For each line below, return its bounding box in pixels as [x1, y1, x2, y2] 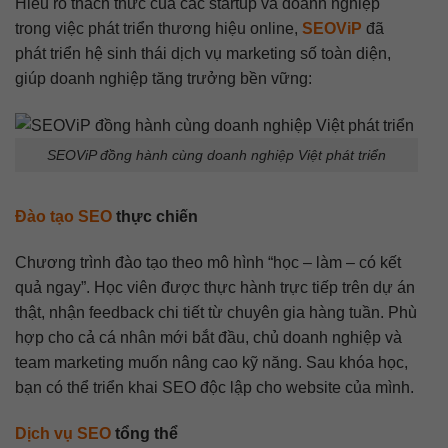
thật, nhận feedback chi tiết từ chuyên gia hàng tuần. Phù [15, 304, 417, 322]
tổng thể [111, 424, 178, 442]
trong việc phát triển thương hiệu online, [15, 19, 302, 37]
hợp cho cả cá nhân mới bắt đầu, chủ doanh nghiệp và [15, 329, 402, 347]
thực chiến [112, 208, 198, 226]
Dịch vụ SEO [15, 424, 111, 442]
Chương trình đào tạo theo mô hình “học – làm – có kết [15, 254, 401, 272]
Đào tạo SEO [15, 208, 112, 226]
